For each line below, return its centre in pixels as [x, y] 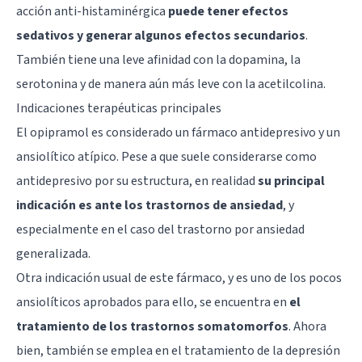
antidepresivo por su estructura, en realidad [137, 181]
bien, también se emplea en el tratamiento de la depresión [178, 350]
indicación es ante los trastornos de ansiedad [149, 205]
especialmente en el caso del [97, 229]
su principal [291, 181]
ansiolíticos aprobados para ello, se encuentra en [153, 302]
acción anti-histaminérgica [92, 11]
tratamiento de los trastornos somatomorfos [152, 326]
